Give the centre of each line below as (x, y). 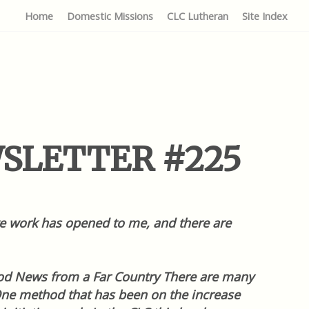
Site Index (265, 16)
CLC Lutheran (198, 16)
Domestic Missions (110, 16)
